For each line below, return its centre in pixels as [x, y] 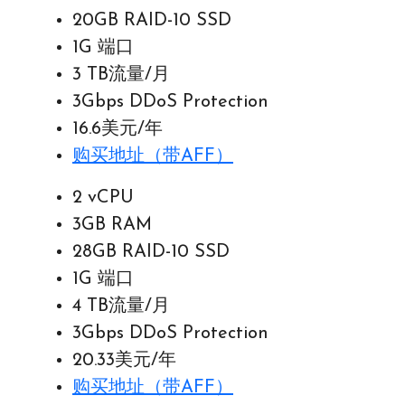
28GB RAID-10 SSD [151, 252]
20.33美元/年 [124, 361]
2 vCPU [103, 198]
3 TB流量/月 [121, 75]
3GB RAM [112, 225]
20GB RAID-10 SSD [152, 21]
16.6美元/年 [118, 129]
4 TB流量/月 [121, 306]
